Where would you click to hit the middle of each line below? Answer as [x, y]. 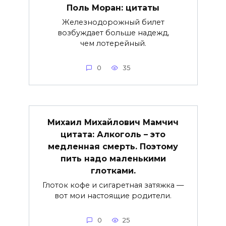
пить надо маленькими [113, 158]
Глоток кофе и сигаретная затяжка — [113, 185]
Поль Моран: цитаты [113, 8]
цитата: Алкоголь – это [113, 134]
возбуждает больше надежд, [113, 33]
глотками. [113, 171]
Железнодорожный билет [113, 22]
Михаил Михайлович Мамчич [113, 122]
